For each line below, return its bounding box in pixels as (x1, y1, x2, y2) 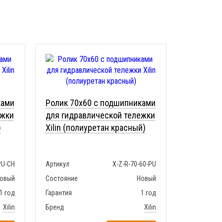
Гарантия (46, 189, 72, 197)
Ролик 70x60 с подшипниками (46, 98, 156, 109)
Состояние (46, 174, 78, 183)
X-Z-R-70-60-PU (112, 160, 156, 168)
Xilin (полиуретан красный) (46, 122, 146, 133)
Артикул (46, 160, 69, 168)
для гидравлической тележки (46, 110, 155, 121)
